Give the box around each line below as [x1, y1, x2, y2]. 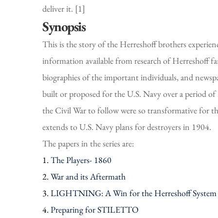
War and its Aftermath [51, 170, 126, 182]
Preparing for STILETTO [51, 203, 139, 215]
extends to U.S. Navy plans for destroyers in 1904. [42, 121, 211, 132]
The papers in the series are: [42, 137, 134, 149]
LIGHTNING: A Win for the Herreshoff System [51, 187, 217, 199]
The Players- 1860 [51, 154, 111, 165]
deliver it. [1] [42, 2, 85, 14]
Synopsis [42, 17, 85, 35]
